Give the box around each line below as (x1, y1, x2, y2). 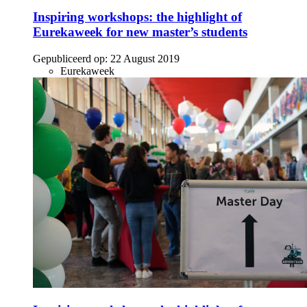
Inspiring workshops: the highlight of (33, 9, 242, 24)
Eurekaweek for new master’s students (33, 24, 247, 39)
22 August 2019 (110, 52, 180, 64)
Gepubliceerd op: (33, 52, 108, 64)
